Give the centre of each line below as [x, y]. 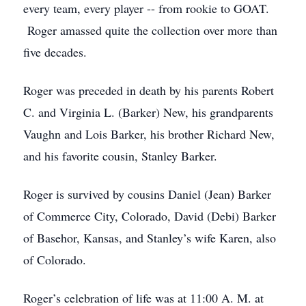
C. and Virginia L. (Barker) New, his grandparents [148, 112]
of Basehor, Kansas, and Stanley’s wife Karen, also [150, 238]
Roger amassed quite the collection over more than [150, 30]
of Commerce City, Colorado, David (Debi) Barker [150, 216]
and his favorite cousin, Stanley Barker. [120, 156]
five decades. [55, 52]
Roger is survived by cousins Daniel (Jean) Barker [147, 194]
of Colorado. [55, 260]
